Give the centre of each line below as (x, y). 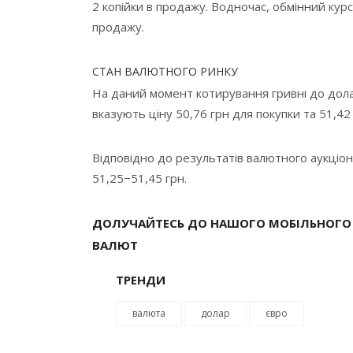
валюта (149, 313)
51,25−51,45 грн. (139, 178)
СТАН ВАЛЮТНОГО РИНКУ (165, 71)
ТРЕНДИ (141, 279)
